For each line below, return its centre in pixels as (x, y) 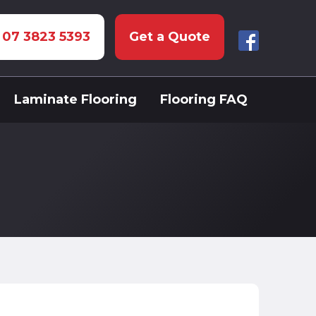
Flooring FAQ (203, 99)
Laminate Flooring (75, 99)
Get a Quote (169, 37)
